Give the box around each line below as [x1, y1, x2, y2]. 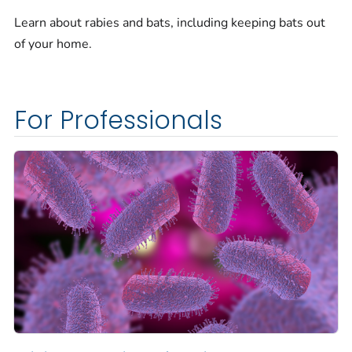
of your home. [14, 35, 92, 53]
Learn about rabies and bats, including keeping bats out [14, 14, 325, 32]
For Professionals [14, 103, 222, 138]
